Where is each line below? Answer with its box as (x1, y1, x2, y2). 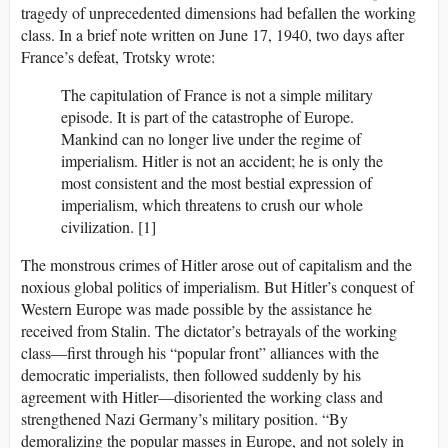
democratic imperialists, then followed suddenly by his (21, 364, 361, 386)
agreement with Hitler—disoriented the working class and (21, 386, 383, 408)
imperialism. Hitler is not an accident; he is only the (61, 150, 383, 172)
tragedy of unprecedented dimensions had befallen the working (21, 2, 416, 24)
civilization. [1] (61, 216, 156, 238)
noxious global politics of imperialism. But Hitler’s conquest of (21, 276, 414, 298)
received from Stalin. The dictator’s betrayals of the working (21, 320, 397, 342)
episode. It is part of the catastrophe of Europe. (61, 106, 354, 128)
